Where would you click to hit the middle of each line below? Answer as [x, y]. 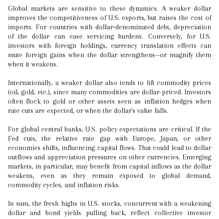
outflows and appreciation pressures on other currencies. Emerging [109, 157]
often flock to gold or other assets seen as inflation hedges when [109, 101]
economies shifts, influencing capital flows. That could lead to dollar [109, 148]
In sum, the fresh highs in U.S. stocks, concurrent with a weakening [109, 203]
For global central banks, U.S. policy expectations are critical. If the [109, 129]
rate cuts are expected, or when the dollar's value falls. [88, 110]
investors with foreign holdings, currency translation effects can [109, 45]
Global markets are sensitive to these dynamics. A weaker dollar [109, 8]
